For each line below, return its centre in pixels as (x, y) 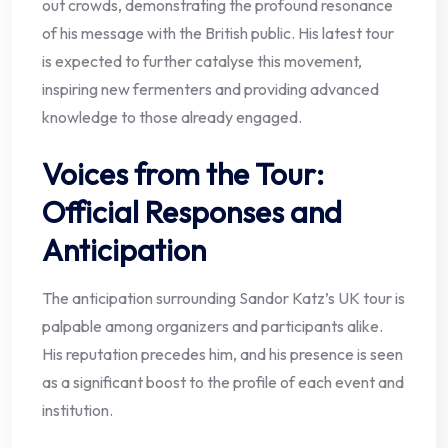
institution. (77, 410)
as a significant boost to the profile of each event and (223, 382)
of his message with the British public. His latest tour (218, 33)
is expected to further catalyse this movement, (202, 61)
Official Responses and (192, 212)
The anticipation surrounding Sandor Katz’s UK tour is (223, 298)
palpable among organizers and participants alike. (212, 326)
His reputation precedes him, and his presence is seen (222, 354)
